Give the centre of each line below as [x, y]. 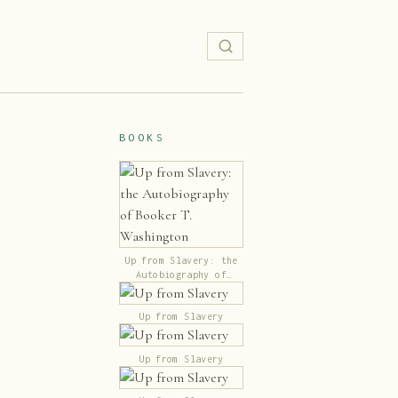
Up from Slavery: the [181, 260]
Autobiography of [181, 274]
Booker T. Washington [181, 288]
